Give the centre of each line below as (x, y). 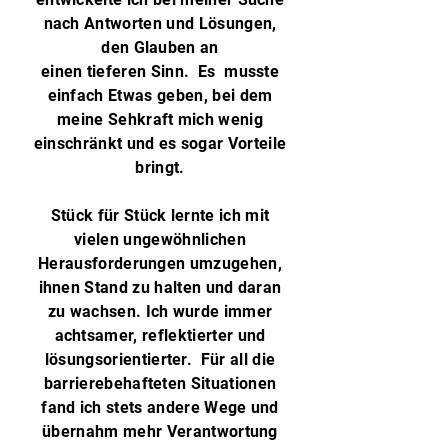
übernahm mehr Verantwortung (160, 431)
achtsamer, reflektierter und (160, 335)
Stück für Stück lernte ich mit (160, 215)
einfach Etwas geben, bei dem (160, 95)
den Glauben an (160, 47)
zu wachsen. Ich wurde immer (160, 311)
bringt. (160, 167)
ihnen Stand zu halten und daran (160, 287)
